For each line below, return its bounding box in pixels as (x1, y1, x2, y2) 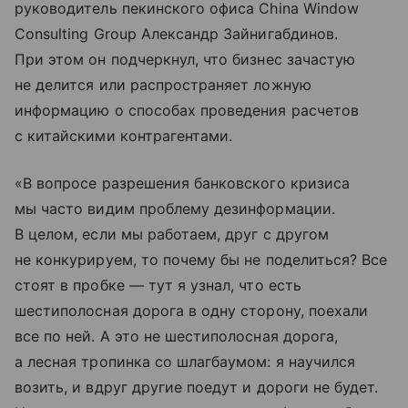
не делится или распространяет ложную (15, 75, 311, 94)
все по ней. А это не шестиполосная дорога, (15, 326, 339, 345)
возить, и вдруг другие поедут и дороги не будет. (15, 377, 379, 396)
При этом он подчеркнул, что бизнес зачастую (15, 49, 356, 68)
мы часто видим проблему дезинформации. (15, 199, 335, 218)
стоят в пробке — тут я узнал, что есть (15, 275, 301, 294)
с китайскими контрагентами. (15, 126, 233, 145)
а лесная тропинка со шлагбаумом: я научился (15, 352, 356, 371)
